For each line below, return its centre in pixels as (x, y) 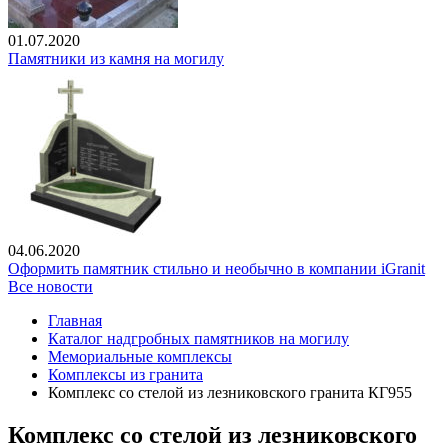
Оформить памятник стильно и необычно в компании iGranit (216, 269)
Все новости (50, 287)
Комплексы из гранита (125, 375)
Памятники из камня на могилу (116, 59)
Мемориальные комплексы (140, 357)
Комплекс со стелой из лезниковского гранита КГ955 (230, 393)
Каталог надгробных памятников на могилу (198, 339)
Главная (75, 321)
